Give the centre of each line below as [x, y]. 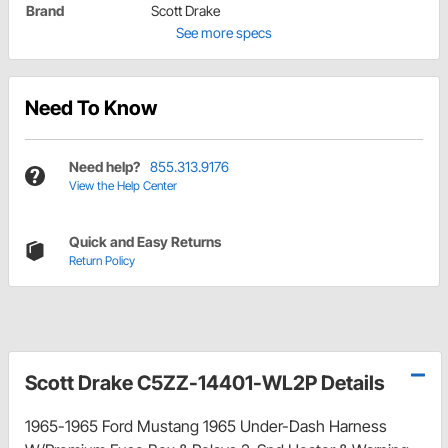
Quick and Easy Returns [145, 242]
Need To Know [91, 108]
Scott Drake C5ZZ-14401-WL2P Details [205, 383]
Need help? [104, 167]
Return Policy [102, 261]
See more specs [224, 33]
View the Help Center [123, 186]
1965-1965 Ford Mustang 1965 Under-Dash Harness [206, 426]
